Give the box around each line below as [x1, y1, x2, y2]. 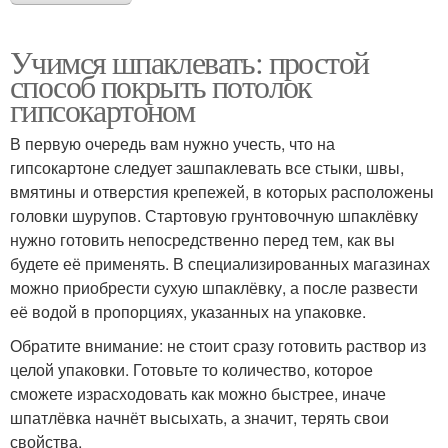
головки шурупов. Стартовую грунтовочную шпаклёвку [10, 203, 418, 227]
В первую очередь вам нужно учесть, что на [10, 131, 335, 155]
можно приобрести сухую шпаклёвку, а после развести [10, 275, 418, 299]
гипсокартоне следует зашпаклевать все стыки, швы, [10, 155, 404, 179]
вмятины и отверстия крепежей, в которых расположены [10, 179, 434, 203]
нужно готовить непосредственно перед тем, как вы [10, 227, 395, 251]
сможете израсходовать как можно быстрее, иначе [10, 381, 386, 405]
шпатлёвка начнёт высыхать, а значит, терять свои [10, 405, 389, 429]
